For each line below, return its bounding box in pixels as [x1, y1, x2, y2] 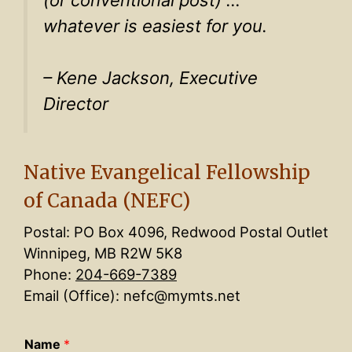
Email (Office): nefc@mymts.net [24, 287, 240, 305]
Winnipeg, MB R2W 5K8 [24, 244, 182, 262]
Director [43, 93, 108, 115]
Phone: [24, 266, 75, 284]
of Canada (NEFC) [24, 189, 190, 214]
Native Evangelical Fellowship [24, 160, 310, 185]
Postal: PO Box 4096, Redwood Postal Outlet [24, 223, 328, 241]
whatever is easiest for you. [43, 16, 267, 37]
